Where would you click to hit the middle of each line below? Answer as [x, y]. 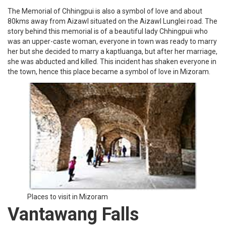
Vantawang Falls [73, 214]
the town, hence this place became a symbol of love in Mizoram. [109, 71]
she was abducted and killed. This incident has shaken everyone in [112, 61]
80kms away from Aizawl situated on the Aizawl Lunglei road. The [112, 21]
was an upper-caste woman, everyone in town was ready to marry [112, 41]
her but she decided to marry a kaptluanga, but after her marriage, [112, 51]
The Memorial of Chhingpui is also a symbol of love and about [105, 11]
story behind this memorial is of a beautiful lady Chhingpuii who [108, 31]
